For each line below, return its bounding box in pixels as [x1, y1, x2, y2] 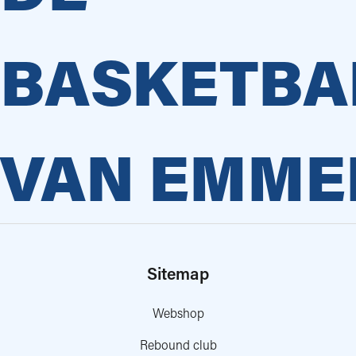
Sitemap [147, 262, 209, 284]
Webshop [152, 304, 204, 321]
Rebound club [139, 336, 217, 353]
